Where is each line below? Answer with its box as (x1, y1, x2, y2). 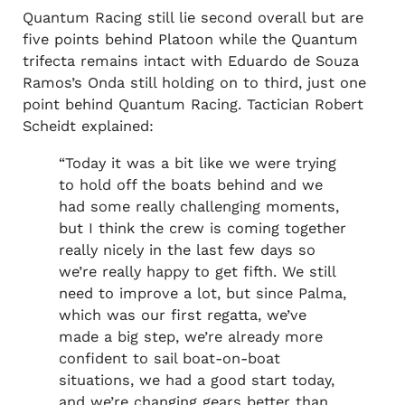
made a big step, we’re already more (58, 327, 323, 345)
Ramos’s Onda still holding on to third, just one (22, 74, 366, 92)
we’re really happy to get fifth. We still (58, 262, 335, 280)
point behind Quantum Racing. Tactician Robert (22, 96, 363, 114)
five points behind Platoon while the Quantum (22, 31, 358, 49)
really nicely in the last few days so (58, 240, 316, 259)
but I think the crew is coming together (58, 219, 346, 237)
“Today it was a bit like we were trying (58, 154, 336, 172)
